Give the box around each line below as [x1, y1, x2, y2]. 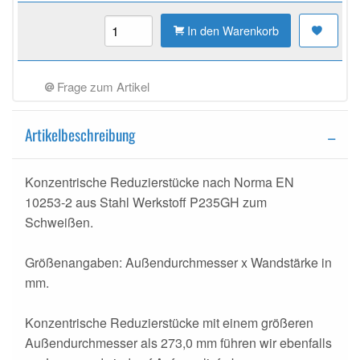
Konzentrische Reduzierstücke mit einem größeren [25, 313, 313, 333]
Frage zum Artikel [53, 78, 149, 96]
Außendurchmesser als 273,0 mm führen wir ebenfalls [25, 333, 332, 353]
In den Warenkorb [186, 22, 279, 39]
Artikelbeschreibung [25, 123, 135, 147]
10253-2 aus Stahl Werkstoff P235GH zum [25, 193, 267, 212]
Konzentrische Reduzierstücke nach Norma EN [25, 173, 294, 192]
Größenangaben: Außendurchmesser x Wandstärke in [25, 253, 332, 272]
